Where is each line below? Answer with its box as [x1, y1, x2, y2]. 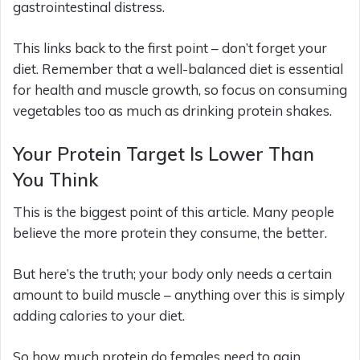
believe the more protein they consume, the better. [13, 224, 327, 241]
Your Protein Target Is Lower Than [13, 141, 314, 166]
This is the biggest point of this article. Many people [13, 203, 334, 220]
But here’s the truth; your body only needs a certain [13, 265, 332, 282]
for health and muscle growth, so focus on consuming [13, 80, 347, 98]
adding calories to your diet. [13, 307, 185, 324]
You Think [13, 167, 98, 191]
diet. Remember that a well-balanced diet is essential [13, 59, 343, 77]
